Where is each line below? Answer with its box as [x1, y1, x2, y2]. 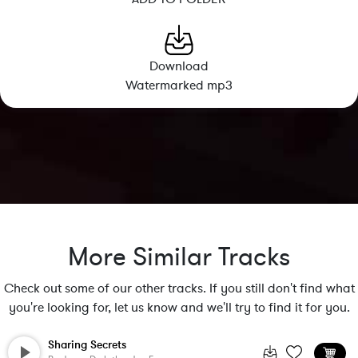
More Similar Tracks [68, 241, 290, 274]
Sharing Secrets [48, 337, 126, 352]
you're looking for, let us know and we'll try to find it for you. [8, 299, 350, 316]
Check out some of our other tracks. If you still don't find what [3, 280, 355, 297]
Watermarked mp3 [125, 77, 233, 94]
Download [149, 58, 209, 75]
